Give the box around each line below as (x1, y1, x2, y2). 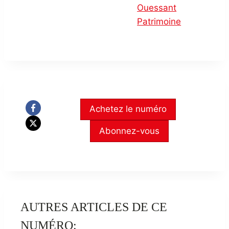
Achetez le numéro (89, 104, 167, 114)
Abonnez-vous (99, 125, 160, 136)
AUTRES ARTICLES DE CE (20, 200, 167, 214)
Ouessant (137, 3, 177, 13)
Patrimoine (137, 16, 181, 27)
